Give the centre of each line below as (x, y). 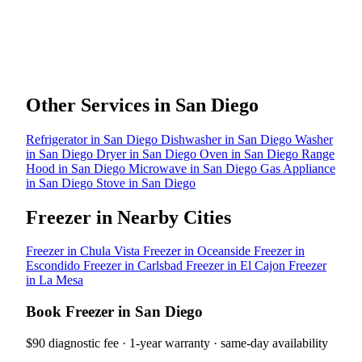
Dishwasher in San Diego (228, 139)
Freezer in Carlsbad (135, 266)
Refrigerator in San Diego (93, 139)
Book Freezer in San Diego (114, 312)
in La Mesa (55, 280)
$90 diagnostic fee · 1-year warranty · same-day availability (177, 343)
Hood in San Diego (77, 168)
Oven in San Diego (250, 154)
